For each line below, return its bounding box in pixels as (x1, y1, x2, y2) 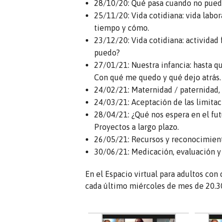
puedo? (94, 48, 120, 57)
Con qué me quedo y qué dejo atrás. (94, 73, 221, 82)
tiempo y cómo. (94, 23, 149, 33)
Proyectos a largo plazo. (94, 122, 179, 132)
